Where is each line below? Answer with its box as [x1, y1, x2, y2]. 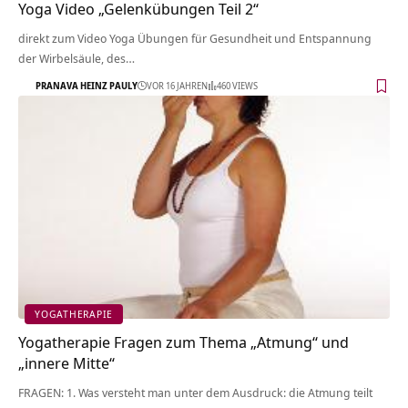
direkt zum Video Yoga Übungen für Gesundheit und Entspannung [18, 29, 372, 46]
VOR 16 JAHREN [147, 79, 208, 93]
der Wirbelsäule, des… [18, 49, 135, 66]
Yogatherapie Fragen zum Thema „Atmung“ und [18, 331, 349, 352]
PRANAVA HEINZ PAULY [36, 79, 138, 93]
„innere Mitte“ [18, 352, 115, 373]
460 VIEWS [217, 79, 258, 93]
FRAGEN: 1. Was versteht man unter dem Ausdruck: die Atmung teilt [18, 383, 372, 401]
